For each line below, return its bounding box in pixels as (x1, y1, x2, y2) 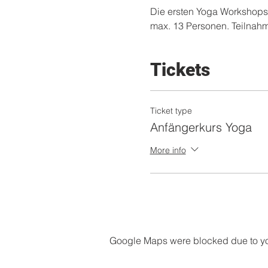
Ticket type (150, 105, 192, 116)
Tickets (150, 59, 210, 80)
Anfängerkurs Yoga (150, 120, 252, 135)
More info (150, 144, 186, 156)
